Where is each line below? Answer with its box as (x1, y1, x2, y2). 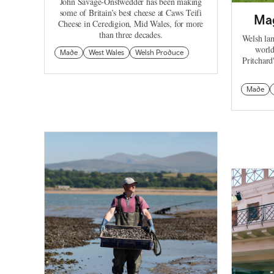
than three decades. (99, 28, 163, 40)
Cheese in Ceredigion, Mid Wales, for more (58, 17, 204, 29)
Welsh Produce (135, 48, 183, 57)
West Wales (88, 48, 124, 57)
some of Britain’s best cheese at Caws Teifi (59, 6, 202, 18)
